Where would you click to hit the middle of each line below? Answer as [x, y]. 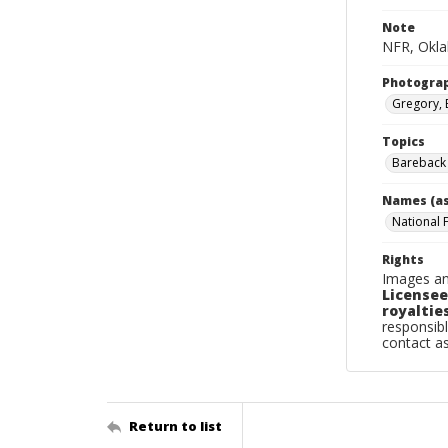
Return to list [175, 425]
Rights [403, 259]
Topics [403, 141]
